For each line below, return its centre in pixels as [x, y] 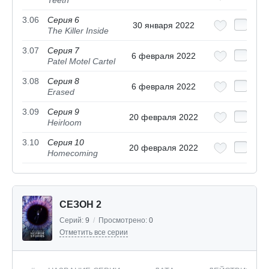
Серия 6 [63, 20]
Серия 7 [63, 51]
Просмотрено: [124, 221]
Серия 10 [66, 143]
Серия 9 [63, 112]
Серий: [72, 221]
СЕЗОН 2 [80, 205]
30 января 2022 [164, 26]
